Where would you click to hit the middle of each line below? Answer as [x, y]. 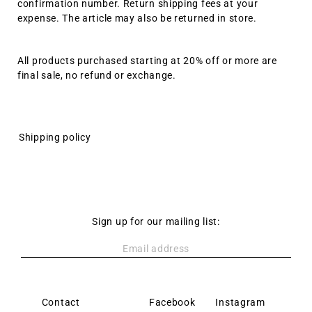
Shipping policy [55, 137]
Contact [61, 302]
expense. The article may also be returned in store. [137, 18]
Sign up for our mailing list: [156, 221]
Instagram [240, 302]
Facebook [172, 302]
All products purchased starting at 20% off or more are [147, 61]
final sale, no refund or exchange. [97, 75]
